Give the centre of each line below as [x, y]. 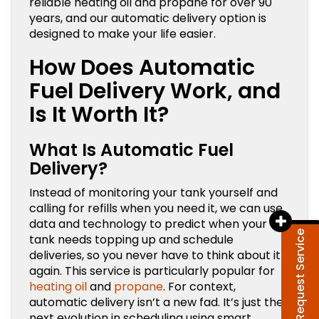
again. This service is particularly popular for [152, 271]
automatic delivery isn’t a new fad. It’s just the [156, 302]
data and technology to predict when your [148, 224]
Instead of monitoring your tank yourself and [153, 192]
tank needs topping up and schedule [131, 239]
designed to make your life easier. [122, 33]
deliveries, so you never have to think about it [155, 255]
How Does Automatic [142, 67]
